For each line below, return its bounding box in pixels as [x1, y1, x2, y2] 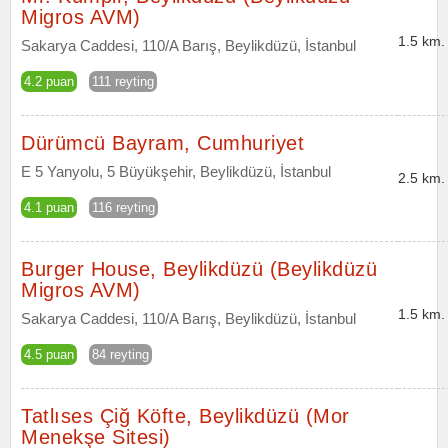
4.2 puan [24, 74, 74, 89]
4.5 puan [24, 347, 74, 362]
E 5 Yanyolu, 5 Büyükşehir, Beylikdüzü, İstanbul [21, 163, 331, 180]
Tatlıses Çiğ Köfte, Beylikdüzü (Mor [21, 405, 350, 427]
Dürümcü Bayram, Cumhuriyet [21, 132, 304, 154]
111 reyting [92, 74, 154, 89]
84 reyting [92, 347, 149, 362]
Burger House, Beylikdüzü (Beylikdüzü [21, 258, 377, 280]
